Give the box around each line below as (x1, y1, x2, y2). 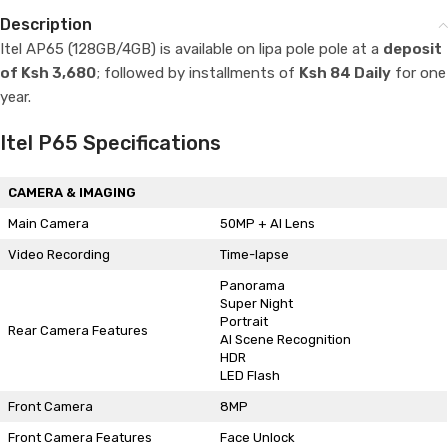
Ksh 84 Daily (299, 64, 391, 82)
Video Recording (7, 247, 110, 262)
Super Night (219, 296, 293, 311)
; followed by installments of (96, 64, 299, 82)
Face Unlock (219, 430, 295, 445)
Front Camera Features (7, 430, 152, 445)
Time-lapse (219, 247, 289, 262)
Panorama (219, 278, 285, 293)
